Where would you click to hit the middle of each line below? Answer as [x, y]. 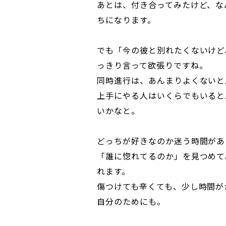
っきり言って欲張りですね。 [152, 65]
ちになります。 [126, 20]
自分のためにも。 [131, 201]
